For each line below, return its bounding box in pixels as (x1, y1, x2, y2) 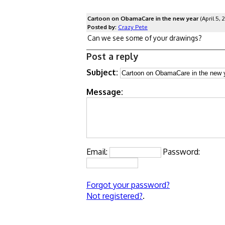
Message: (86, 86, 123, 97)
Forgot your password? (86, 179, 170, 190)
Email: (86, 146, 109, 157)
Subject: (86, 67, 118, 77)
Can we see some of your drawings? (87, 33, 202, 42)
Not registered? (86, 190, 143, 201)
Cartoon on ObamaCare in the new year (87, 14, 198, 22)
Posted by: (87, 23, 117, 31)
